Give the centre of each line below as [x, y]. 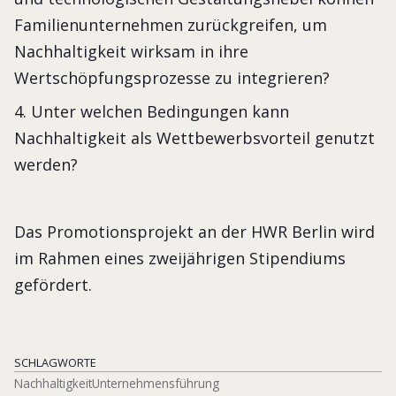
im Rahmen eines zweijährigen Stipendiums [180, 258]
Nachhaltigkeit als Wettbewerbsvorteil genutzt [194, 137]
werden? [46, 164]
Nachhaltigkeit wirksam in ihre [131, 51]
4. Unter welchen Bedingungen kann [152, 111]
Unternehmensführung [156, 383]
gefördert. [53, 284]
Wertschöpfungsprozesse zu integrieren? [172, 77]
